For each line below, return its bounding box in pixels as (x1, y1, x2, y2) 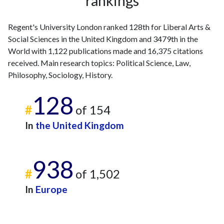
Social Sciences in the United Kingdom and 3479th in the (8, 34, 198, 43)
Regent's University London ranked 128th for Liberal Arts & (8, 22, 210, 31)
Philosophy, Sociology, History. (8, 70, 112, 79)
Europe (35, 183, 67, 195)
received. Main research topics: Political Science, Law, (8, 58, 190, 67)
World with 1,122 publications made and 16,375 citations (8, 46, 203, 55)
